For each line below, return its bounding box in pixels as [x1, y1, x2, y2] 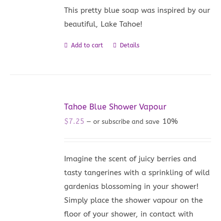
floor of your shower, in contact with [64, 209, 194, 219]
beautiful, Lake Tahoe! [64, 19, 143, 29]
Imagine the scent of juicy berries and [64, 154, 197, 163]
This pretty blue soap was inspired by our [64, 5, 211, 15]
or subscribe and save [91, 117, 162, 125]
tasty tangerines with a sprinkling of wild [64, 168, 210, 177]
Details [120, 41, 140, 49]
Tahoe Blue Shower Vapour [64, 102, 167, 111]
